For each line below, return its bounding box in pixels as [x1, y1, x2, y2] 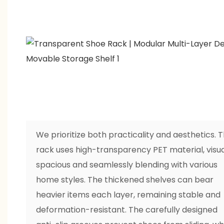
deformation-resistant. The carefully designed [35, 203, 217, 215]
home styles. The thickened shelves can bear [35, 173, 213, 185]
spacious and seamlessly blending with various [35, 158, 217, 170]
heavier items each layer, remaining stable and [35, 188, 220, 200]
